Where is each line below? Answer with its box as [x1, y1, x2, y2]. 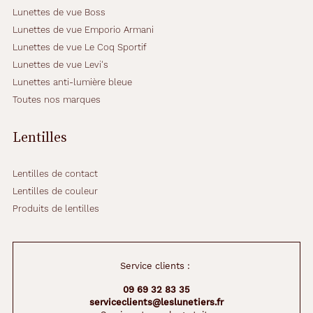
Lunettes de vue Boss [13, 7, 105, 17]
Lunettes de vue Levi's [13, 59, 108, 70]
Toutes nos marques [13, 94, 101, 105]
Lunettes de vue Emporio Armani [13, 24, 154, 35]
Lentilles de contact [13, 168, 98, 179]
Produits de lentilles [13, 203, 99, 214]
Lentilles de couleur [13, 186, 98, 196]
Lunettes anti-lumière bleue [13, 77, 132, 87]
